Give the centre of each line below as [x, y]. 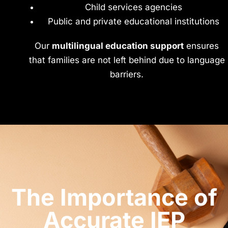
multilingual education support [118, 46]
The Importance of [114, 197]
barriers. [127, 75]
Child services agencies [134, 7]
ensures [201, 46]
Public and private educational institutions [134, 22]
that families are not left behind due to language [127, 60]
